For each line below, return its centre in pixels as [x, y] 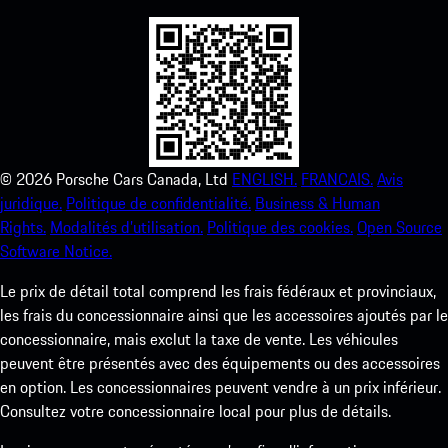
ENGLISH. [264, 179]
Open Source [399, 227]
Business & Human [317, 203]
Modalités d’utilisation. [126, 227]
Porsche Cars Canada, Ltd [142, 179]
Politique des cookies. [280, 227]
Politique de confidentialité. [158, 203]
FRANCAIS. [337, 179]
